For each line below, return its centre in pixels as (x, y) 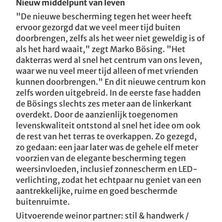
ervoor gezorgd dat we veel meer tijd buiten (98, 27)
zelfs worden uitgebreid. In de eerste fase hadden (108, 93)
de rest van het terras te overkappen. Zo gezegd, (106, 136)
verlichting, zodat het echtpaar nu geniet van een (109, 180)
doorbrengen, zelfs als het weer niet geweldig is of (110, 38)
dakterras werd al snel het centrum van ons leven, (109, 60)
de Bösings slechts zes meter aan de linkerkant (104, 104)
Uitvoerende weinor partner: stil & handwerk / (102, 216)
